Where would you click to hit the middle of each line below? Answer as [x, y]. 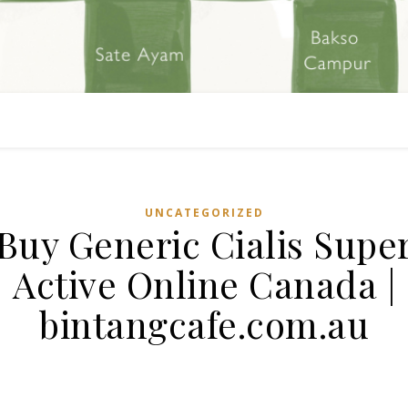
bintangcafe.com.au [204, 324]
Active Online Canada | [204, 284]
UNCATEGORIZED [204, 213]
